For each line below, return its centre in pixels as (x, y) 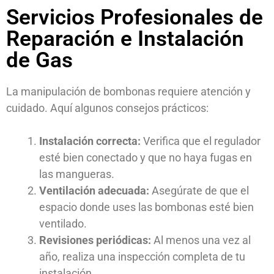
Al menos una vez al (201, 240)
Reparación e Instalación (125, 39)
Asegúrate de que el (199, 191)
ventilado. (63, 224)
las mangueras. (77, 174)
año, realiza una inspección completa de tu (142, 257)
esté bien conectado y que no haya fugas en (146, 158)
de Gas (39, 61)
